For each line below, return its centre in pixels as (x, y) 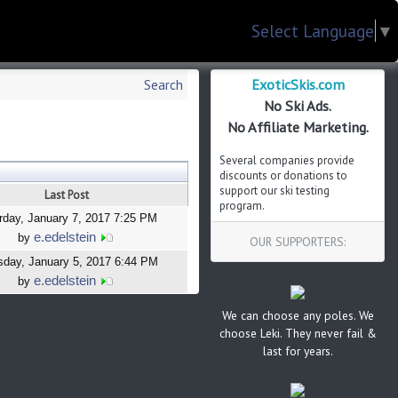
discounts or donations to (283, 175)
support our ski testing (275, 191)
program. (242, 206)
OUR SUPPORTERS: (298, 242)
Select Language (313, 31)
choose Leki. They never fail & (298, 333)
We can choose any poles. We (298, 315)
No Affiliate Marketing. (298, 127)
